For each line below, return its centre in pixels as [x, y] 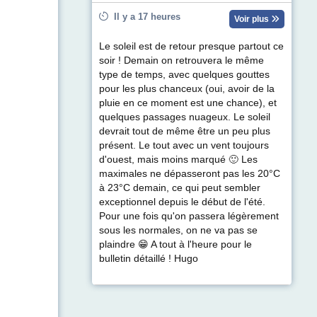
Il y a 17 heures [144, 16]
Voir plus [253, 19]
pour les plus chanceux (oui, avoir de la [187, 88]
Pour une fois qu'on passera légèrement [189, 216]
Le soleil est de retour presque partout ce [191, 46]
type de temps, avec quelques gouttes [184, 74]
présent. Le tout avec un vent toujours [184, 145]
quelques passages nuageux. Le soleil [185, 117]
